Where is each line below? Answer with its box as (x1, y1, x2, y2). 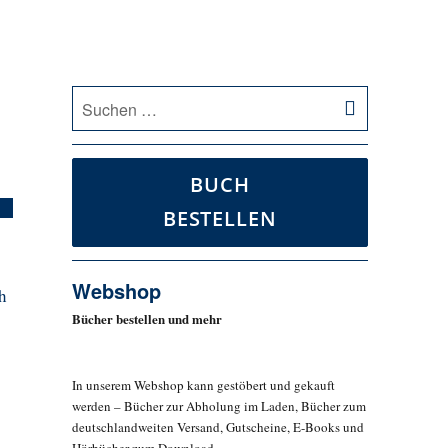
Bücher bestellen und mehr (71, 309, 222, 329)
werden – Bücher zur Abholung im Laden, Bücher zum (71, 397, 366, 416)
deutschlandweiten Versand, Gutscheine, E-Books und (71, 418, 364, 437)
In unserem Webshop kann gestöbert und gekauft (71, 376, 335, 395)
